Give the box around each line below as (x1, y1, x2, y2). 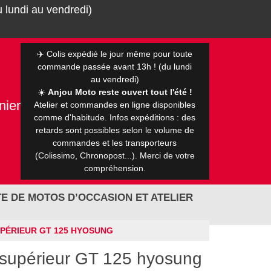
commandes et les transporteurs (53, 138, 177, 148)
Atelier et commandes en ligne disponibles (34, 100, 196, 109)
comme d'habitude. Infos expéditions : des (34, 113, 196, 122)
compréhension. (83, 163, 146, 173)
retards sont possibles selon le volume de (35, 125, 194, 135)
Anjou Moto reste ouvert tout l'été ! (47, 87, 192, 97)
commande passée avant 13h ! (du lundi (38, 62, 192, 71)
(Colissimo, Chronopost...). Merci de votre (34, 151, 195, 160)
